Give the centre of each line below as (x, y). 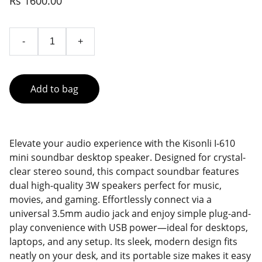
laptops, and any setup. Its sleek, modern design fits (123, 242)
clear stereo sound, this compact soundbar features (124, 171)
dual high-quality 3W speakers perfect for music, (116, 185)
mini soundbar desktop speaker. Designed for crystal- (127, 157)
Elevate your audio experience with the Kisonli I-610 (122, 143)
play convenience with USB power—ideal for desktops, (129, 227)
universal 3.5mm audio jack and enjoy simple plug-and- (130, 213)
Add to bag (54, 89)
